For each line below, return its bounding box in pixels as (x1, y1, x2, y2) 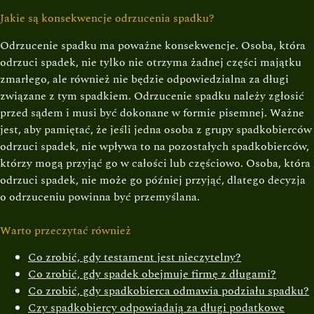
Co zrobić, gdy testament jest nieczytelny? (28, 249, 241, 266)
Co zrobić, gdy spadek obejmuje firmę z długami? (28, 266, 276, 283)
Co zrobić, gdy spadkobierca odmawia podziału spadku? (28, 282, 309, 300)
